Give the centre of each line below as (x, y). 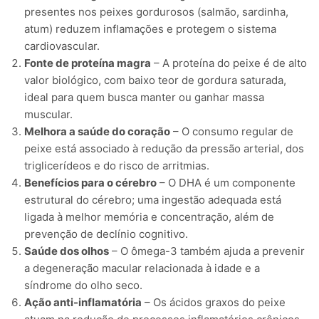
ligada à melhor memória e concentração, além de (149, 217)
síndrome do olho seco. (83, 286)
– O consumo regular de (232, 132)
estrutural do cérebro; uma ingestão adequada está (153, 200)
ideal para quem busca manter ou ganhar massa (144, 98)
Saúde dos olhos (67, 251)
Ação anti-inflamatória (83, 303)
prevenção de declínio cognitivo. (106, 234)
